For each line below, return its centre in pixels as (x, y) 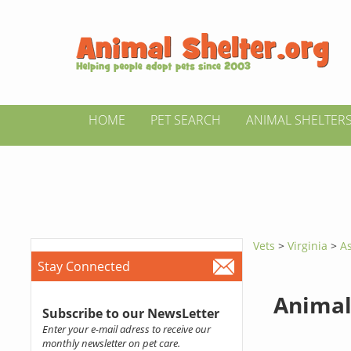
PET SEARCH (186, 120)
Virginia (309, 246)
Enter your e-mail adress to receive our (126, 329)
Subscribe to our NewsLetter (130, 313)
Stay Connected (83, 266)
